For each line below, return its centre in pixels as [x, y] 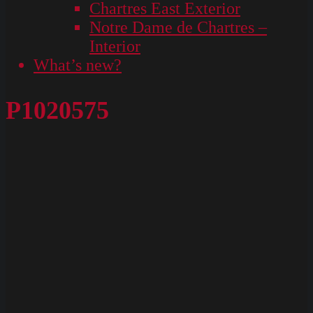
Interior [115, 46]
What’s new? [78, 65]
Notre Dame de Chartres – [178, 27]
